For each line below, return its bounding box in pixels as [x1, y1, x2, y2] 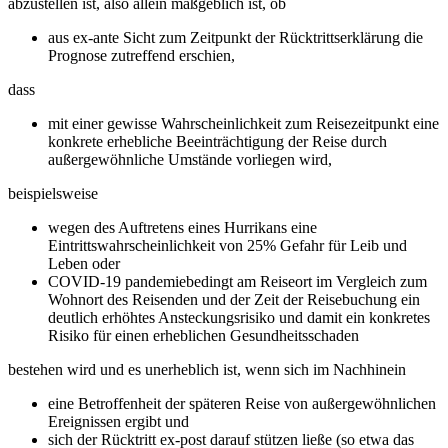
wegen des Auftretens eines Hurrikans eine [48, 218, 317, 236]
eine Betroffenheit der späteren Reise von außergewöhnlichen [48, 394, 436, 412]
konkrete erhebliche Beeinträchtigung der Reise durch [48, 132, 387, 150]
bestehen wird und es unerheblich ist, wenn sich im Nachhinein [8, 360, 410, 378]
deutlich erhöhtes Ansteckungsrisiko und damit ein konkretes [48, 308, 430, 326]
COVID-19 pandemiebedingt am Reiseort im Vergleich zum [48, 272, 427, 290]
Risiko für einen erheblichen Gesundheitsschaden [48, 326, 363, 344]
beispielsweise [8, 184, 98, 202]
